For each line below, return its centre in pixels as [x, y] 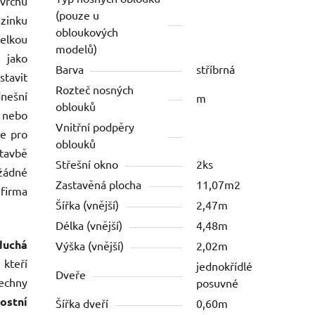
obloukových [87, 32]
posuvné [218, 283]
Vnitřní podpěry [95, 127]
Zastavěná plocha [99, 185]
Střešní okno [87, 164]
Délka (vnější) [89, 225]
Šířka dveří [82, 303]
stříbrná [216, 69]
